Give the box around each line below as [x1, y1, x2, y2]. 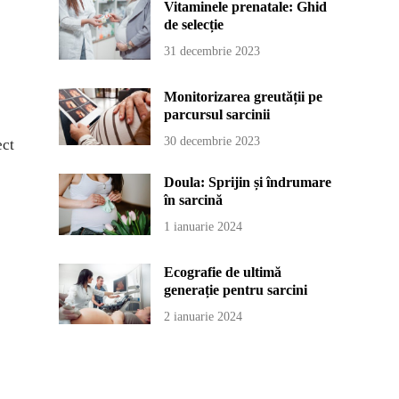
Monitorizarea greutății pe [164, 88, 323, 104]
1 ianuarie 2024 [164, 219, 243, 233]
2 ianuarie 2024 [164, 309, 243, 323]
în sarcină [164, 191, 224, 208]
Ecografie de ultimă [164, 264, 282, 280]
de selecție [164, 17, 224, 32]
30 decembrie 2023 [164, 134, 261, 148]
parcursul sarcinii [164, 106, 271, 122]
